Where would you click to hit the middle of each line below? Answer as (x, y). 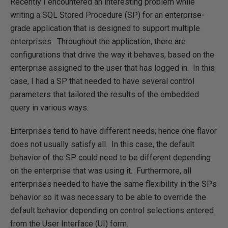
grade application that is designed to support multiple (105, 28)
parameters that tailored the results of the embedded (105, 94)
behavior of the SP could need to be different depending (110, 158)
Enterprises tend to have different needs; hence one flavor (113, 131)
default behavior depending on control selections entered (112, 210)
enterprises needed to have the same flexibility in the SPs (113, 184)
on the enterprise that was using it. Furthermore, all (101, 171)
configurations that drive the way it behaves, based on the (112, 55)
